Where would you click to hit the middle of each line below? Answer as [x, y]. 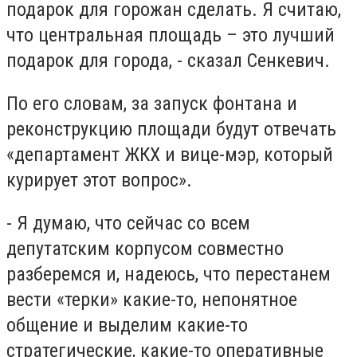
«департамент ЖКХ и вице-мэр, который [170, 154]
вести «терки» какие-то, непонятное [152, 299]
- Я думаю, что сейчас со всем [128, 223]
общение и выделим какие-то [127, 325]
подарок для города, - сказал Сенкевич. [168, 61]
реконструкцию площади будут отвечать [171, 129]
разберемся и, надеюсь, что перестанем [169, 274]
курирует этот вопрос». [99, 180]
